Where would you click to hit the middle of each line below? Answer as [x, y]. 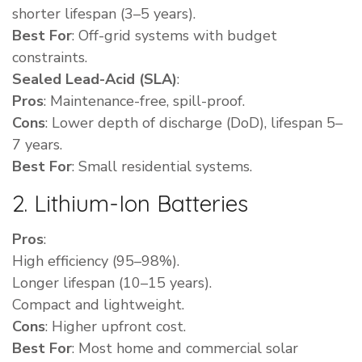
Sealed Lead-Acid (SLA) [95, 80]
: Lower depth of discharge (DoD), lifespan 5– [194, 123]
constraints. [50, 58]
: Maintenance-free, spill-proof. [144, 101]
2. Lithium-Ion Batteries [130, 204]
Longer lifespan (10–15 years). [112, 283]
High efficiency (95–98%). [96, 261]
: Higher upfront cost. [116, 327]
